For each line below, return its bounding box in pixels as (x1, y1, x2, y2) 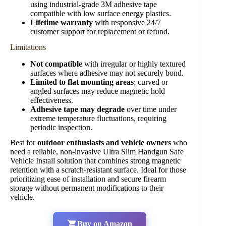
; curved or (134, 77, 168, 86)
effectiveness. (30, 95, 73, 104)
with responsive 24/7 (93, 18, 161, 27)
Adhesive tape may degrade (30, 104, 125, 114)
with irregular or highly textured (82, 59, 186, 68)
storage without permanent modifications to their (10, 184, 163, 193)
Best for (10, 138, 37, 147)
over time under (125, 104, 177, 114)
